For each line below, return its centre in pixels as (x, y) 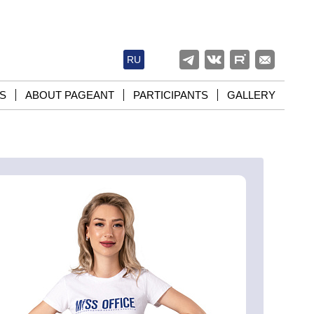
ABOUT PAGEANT (70, 95)
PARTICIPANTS (171, 95)
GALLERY (251, 95)
